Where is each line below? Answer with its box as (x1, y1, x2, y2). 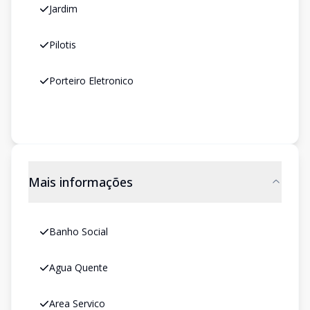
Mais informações (28, 174, 133, 190)
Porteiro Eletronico (49, 74, 134, 87)
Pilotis (49, 38, 76, 51)
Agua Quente (49, 261, 108, 274)
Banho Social (49, 225, 108, 238)
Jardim (49, 2, 77, 15)
